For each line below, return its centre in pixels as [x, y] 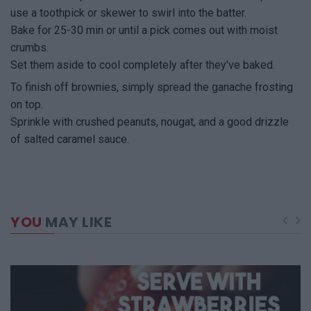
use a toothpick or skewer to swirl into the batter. [128, 13]
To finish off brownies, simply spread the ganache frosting [152, 87]
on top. [27, 105]
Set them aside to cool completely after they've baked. [143, 65]
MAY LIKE [77, 222]
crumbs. [30, 48]
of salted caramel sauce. [70, 140]
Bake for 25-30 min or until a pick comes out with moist [144, 31]
